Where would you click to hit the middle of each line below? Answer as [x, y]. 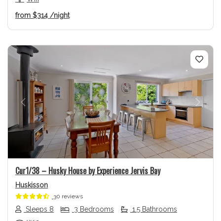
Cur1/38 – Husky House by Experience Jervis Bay [88, 170]
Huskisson [32, 185]
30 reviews [68, 196]
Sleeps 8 [39, 209]
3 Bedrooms [93, 209]
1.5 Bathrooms [154, 209]
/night [60, 16]
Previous [39, 108]
